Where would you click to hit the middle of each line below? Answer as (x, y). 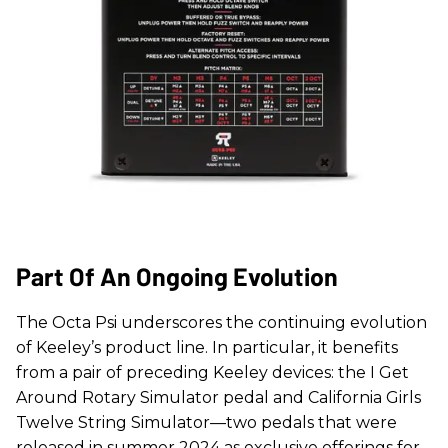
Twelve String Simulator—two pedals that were (206, 422)
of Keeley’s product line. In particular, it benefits (207, 347)
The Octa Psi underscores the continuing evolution (221, 322)
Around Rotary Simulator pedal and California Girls (218, 397)
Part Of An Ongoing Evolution (177, 275)
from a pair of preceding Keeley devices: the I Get (212, 372)
